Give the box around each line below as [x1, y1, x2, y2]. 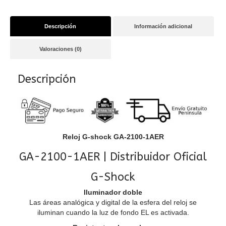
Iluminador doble [84, 188, 142, 197]
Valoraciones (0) [39, 46, 82, 52]
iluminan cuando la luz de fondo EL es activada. [37, 208, 189, 217]
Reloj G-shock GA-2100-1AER [62, 133, 164, 141]
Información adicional [134, 23, 193, 29]
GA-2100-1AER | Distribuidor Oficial [19, 150, 207, 164]
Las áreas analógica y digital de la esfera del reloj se [29, 198, 197, 207]
